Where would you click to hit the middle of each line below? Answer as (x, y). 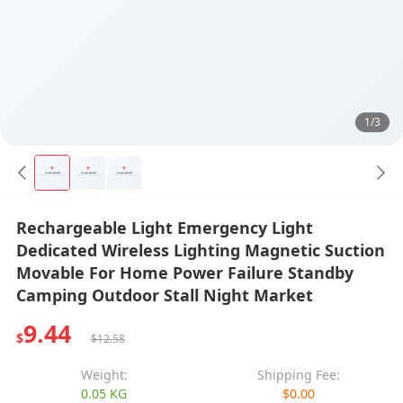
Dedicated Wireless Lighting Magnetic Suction (200, 250)
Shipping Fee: (299, 374)
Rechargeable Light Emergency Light (164, 227)
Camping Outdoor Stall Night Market (164, 295)
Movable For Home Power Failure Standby (184, 272)
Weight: (104, 374)
